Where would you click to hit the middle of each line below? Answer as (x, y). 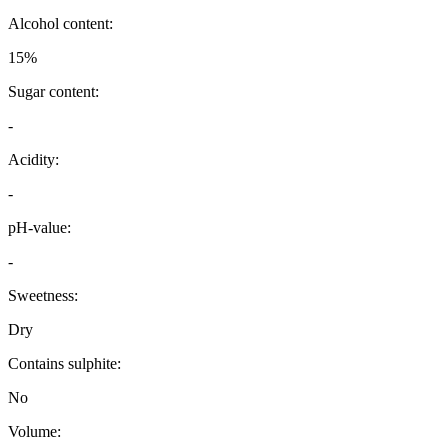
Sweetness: (43, 296)
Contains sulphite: (64, 364)
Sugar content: (53, 92)
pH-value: (39, 228)
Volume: (34, 432)
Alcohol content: (60, 24)
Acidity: (33, 160)
